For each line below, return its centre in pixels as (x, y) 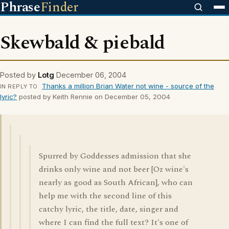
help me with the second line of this (105, 196)
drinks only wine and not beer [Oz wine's (114, 169)
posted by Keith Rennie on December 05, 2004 (94, 97)
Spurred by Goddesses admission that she (115, 156)
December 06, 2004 (91, 75)
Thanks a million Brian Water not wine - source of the (128, 86)
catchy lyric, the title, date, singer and (109, 209)
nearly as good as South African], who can (116, 182)
